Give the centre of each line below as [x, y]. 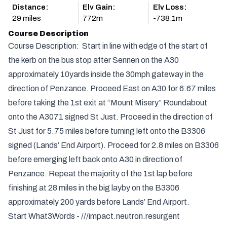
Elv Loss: [170, 7]
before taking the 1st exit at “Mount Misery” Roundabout [108, 103]
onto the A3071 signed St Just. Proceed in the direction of [110, 117]
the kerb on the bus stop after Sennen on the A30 [93, 60]
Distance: [30, 7]
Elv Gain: [99, 7]
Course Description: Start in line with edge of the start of [108, 46]
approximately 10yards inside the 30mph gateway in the [106, 74]
